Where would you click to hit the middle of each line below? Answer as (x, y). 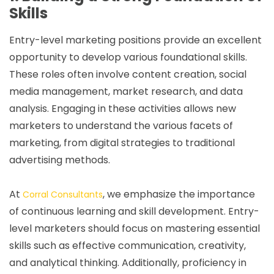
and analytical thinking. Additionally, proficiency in (128, 262)
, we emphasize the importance (179, 194)
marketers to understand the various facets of (121, 125)
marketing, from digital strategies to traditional (122, 143)
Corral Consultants (63, 194)
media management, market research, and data (126, 91)
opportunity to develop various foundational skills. (128, 57)
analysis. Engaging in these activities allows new (123, 108)
